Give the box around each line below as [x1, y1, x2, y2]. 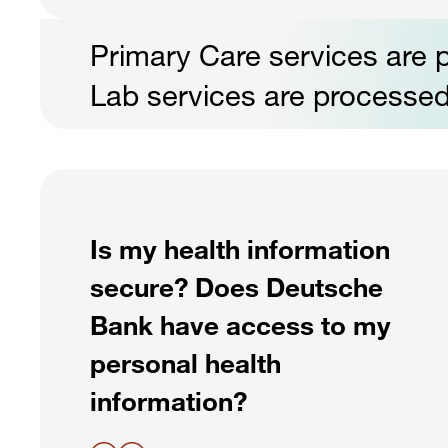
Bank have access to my [90, 307, 391, 341]
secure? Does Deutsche [90, 269, 383, 303]
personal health [90, 345, 281, 379]
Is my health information [90, 231, 390, 265]
